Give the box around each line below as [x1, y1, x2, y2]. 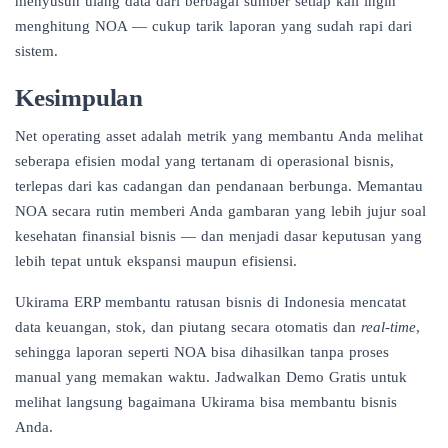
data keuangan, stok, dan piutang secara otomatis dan [15, 318, 361, 335]
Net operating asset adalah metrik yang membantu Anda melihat [15, 127, 423, 144]
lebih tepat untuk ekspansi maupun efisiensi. [15, 252, 297, 269]
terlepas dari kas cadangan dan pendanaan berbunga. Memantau [15, 177, 423, 194]
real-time [361, 318, 416, 335]
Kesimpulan [15, 82, 143, 111]
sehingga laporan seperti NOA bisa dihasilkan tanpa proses [15, 343, 389, 360]
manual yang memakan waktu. [15, 368, 215, 385]
